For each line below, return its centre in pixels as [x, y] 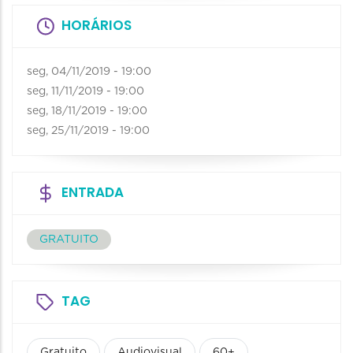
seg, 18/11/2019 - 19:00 [87, 111]
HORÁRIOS [97, 26]
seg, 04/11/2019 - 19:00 [89, 72]
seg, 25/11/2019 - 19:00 [88, 131]
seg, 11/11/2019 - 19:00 [85, 92]
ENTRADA [93, 193]
